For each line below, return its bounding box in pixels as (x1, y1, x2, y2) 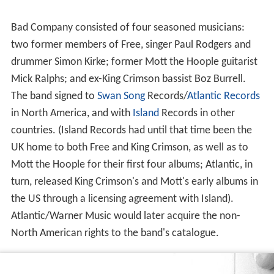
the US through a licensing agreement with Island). (10, 193, 234, 205)
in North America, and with (10, 107, 133, 119)
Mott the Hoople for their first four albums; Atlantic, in (10, 158, 253, 171)
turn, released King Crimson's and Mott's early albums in (10, 176, 258, 188)
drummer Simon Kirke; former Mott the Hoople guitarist (10, 56, 257, 68)
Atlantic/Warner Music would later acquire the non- (10, 210, 240, 222)
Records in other (158, 107, 235, 119)
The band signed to (10, 90, 97, 102)
